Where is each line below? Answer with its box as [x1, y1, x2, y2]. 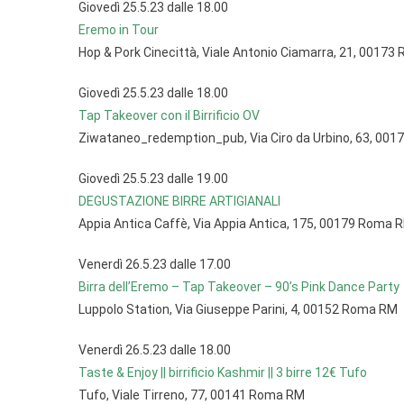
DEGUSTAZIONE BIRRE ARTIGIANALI [78, 194, 280, 208]
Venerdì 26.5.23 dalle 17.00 [78, 257, 231, 271]
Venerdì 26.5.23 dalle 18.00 [78, 343, 231, 357]
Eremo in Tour [78, 23, 159, 37]
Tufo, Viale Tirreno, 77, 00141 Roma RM [78, 388, 305, 402]
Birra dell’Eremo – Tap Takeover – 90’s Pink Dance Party [78, 280, 399, 294]
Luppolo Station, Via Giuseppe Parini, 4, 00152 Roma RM [78, 302, 398, 317]
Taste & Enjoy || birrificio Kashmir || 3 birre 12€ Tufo [78, 365, 367, 380]
